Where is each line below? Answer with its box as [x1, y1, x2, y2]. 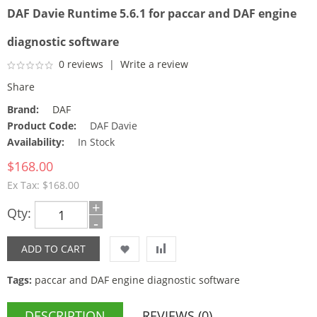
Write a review [120, 57, 188, 71]
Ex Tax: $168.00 [7, 178, 79, 192]
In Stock [75, 135, 115, 149]
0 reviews [59, 57, 103, 71]
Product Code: [7, 119, 76, 132]
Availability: [7, 135, 64, 149]
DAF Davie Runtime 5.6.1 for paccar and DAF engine [7, 6, 296, 21]
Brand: [7, 103, 39, 116]
